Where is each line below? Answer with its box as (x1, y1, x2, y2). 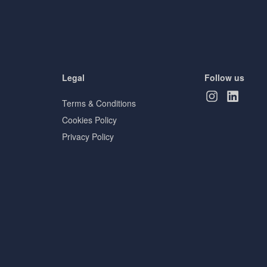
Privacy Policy (61, 131, 114, 142)
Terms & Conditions (61, 97, 136, 109)
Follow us (204, 72, 244, 83)
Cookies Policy (61, 114, 117, 126)
